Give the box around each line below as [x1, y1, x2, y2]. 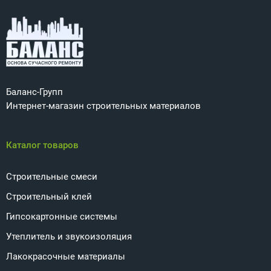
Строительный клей [6, 191, 92, 202]
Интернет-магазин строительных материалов [6, 100, 201, 111]
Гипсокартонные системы [6, 211, 117, 222]
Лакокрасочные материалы [6, 251, 125, 262]
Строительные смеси [6, 171, 97, 182]
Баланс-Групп [6, 87, 63, 97]
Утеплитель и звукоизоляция [6, 231, 132, 242]
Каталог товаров [6, 140, 79, 151]
